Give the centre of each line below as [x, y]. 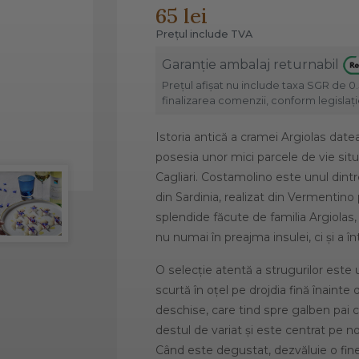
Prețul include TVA [204, 34]
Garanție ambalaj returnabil [252, 64]
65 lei [181, 15]
